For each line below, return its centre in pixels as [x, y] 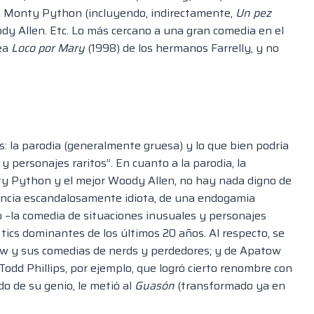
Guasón [155, 286]
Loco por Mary [48, 48]
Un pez [253, 13]
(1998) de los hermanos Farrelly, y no [182, 48]
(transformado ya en [230, 286]
